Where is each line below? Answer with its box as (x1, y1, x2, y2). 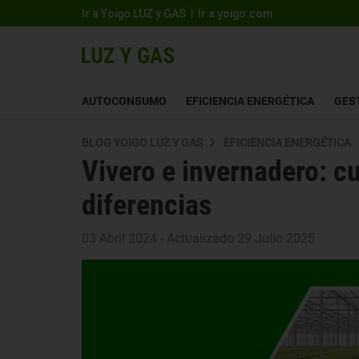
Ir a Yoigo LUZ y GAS (82, 6, 186, 20)
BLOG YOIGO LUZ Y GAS (82, 136, 203, 149)
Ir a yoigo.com (198, 6, 272, 20)
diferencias (82, 188, 212, 222)
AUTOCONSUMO (82, 94, 167, 107)
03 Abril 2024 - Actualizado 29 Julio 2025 (82, 231, 315, 246)
